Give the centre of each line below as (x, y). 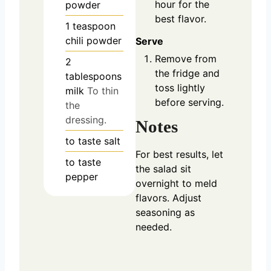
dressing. (86, 120)
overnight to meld (176, 183)
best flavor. (181, 19)
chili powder (93, 41)
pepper (82, 177)
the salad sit (163, 168)
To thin (103, 91)
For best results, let (179, 154)
